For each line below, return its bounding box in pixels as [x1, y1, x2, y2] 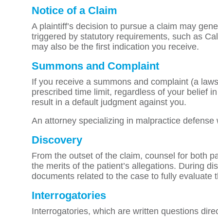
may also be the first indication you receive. [32, 42, 199, 52]
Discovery [32, 134, 82, 146]
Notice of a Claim [32, 4, 117, 17]
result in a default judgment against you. [32, 97, 186, 107]
